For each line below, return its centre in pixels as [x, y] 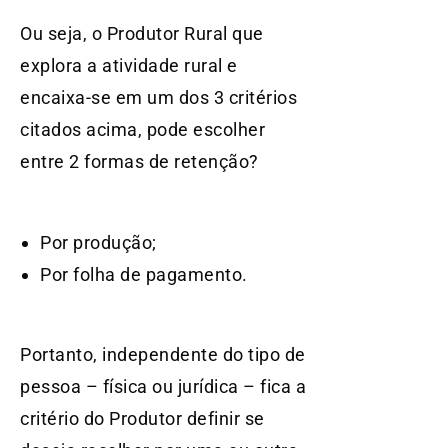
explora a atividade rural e [129, 66]
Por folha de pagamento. [144, 274]
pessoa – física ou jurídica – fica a [163, 387]
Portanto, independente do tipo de [163, 355]
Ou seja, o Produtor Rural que [142, 34]
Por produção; [98, 242]
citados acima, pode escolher [142, 130]
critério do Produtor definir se [142, 419]
